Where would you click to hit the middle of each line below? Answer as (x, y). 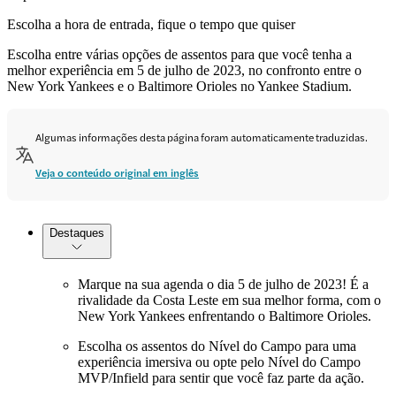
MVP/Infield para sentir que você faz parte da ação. (221, 377)
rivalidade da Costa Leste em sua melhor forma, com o (229, 300)
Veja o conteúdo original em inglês (117, 172)
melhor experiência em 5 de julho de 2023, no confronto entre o (184, 70)
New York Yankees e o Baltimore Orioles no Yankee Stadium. (179, 86)
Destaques (77, 232)
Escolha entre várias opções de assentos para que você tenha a (179, 54)
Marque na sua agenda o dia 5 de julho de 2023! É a (223, 284)
